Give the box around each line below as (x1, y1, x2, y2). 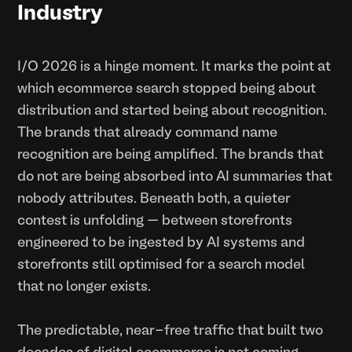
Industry (17, 4, 104, 24)
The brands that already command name (17, 126, 278, 139)
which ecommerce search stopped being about (17, 82, 317, 95)
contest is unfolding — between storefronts (17, 214, 293, 227)
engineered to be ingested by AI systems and (17, 236, 306, 249)
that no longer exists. (17, 280, 152, 293)
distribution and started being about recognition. (17, 104, 328, 117)
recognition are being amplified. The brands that (17, 148, 324, 161)
